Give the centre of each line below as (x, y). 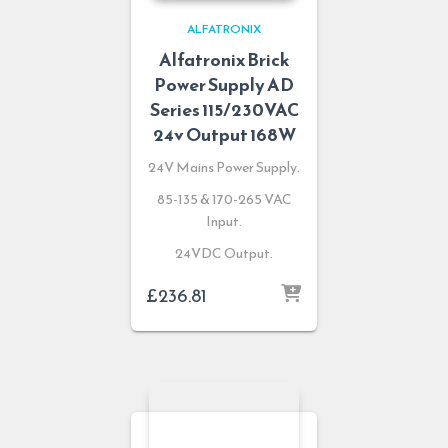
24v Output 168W (224, 134)
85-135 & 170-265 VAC (224, 199)
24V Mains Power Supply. (224, 167)
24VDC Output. (224, 253)
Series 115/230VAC (224, 109)
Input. (224, 221)
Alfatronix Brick (224, 59)
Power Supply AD (224, 84)
